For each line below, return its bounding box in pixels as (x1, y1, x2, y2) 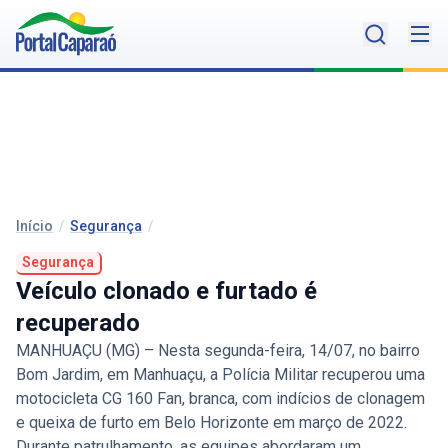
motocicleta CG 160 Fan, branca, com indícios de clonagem (16, 389, 425, 409)
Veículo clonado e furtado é (16, 277, 317, 306)
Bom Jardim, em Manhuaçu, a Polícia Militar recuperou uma (16, 365, 425, 385)
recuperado (16, 309, 140, 338)
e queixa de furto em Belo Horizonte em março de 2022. (16, 413, 411, 433)
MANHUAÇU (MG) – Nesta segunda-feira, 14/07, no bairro (16, 341, 420, 361)
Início (16, 218, 53, 235)
